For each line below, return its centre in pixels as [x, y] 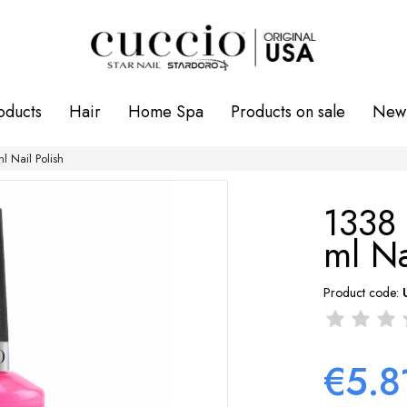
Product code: [361, 293]
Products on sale [288, 112]
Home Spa [166, 112]
